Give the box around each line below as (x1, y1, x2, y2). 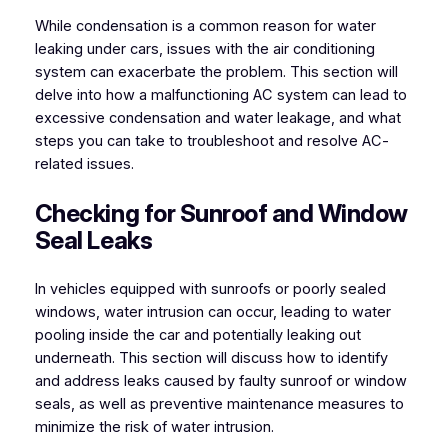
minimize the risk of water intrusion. (34, 418, 274, 437)
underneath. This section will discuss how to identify (34, 349, 388, 368)
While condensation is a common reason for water (34, 17, 376, 36)
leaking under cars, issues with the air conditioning (34, 40, 375, 59)
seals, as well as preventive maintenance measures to (34, 395, 404, 414)
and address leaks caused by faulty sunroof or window (34, 372, 407, 391)
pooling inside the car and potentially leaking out (34, 326, 361, 345)
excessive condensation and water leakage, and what (34, 109, 401, 128)
